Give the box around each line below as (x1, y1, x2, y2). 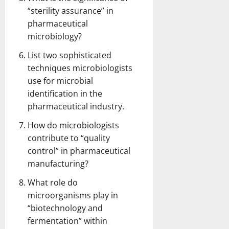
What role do (28, 176, 78, 188)
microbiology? (28, 30, 82, 42)
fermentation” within (28, 215, 107, 226)
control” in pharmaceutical (28, 145, 130, 156)
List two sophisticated (28, 49, 111, 61)
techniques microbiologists (28, 62, 132, 74)
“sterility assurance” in (28, 5, 113, 16)
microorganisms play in (28, 189, 118, 201)
